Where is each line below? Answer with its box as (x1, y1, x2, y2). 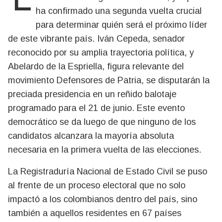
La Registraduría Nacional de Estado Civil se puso (8, 166, 207, 176)
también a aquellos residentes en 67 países (8, 208, 181, 218)
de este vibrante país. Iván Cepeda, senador (8, 34, 185, 44)
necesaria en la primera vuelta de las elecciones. (8, 145, 201, 155)
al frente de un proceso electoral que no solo (8, 180, 185, 190)
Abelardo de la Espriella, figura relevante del (8, 61, 184, 71)
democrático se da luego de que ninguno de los (8, 117, 196, 127)
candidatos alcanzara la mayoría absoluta (8, 131, 174, 141)
